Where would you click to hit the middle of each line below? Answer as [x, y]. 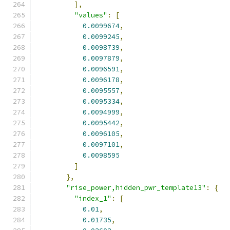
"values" [91, 15]
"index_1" [93, 198]
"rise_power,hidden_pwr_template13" [136, 188]
